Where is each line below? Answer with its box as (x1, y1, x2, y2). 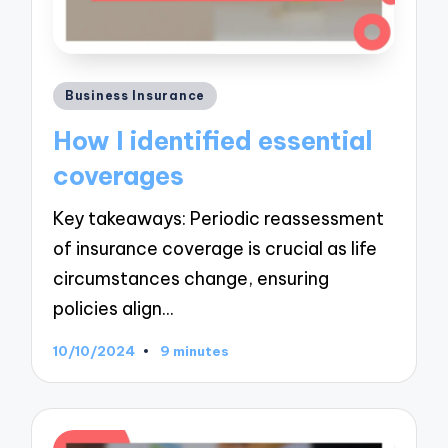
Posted (51, 82, 112, 104)
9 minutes (159, 341, 229, 360)
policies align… (53, 297, 174, 321)
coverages (53, 159, 185, 192)
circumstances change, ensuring (53, 267, 330, 291)
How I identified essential (53, 124, 374, 157)
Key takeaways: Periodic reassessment (53, 207, 385, 231)
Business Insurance (65, 88, 205, 104)
